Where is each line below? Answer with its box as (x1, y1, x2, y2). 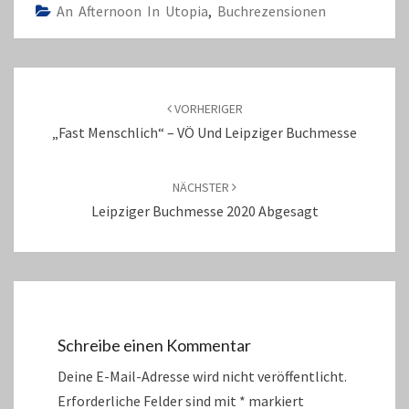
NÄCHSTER (173, 179, 232, 195)
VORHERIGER (171, 100, 243, 117)
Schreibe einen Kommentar (58, 335, 251, 356)
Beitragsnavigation (13, 66, 180, 90)
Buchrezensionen (217, 2, 326, 20)
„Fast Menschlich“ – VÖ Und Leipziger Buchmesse (52, 123, 357, 142)
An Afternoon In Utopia (57, 2, 208, 20)
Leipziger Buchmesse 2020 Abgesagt (90, 202, 319, 220)
